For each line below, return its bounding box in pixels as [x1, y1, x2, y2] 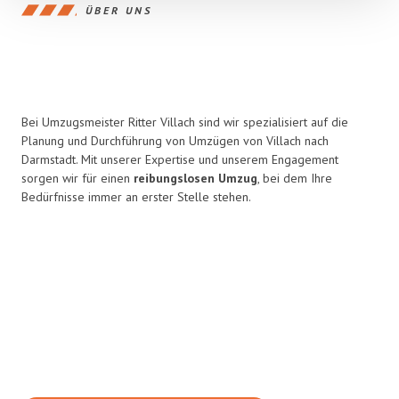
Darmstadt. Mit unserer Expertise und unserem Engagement [21, 151, 338, 167]
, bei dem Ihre [257, 170, 332, 186]
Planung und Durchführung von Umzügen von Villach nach [21, 133, 329, 149]
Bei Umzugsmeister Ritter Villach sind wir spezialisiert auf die [21, 114, 348, 130]
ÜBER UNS [85, 3, 152, 17]
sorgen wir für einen [21, 170, 134, 186]
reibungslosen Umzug [134, 170, 257, 186]
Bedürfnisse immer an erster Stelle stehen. [21, 189, 251, 205]
